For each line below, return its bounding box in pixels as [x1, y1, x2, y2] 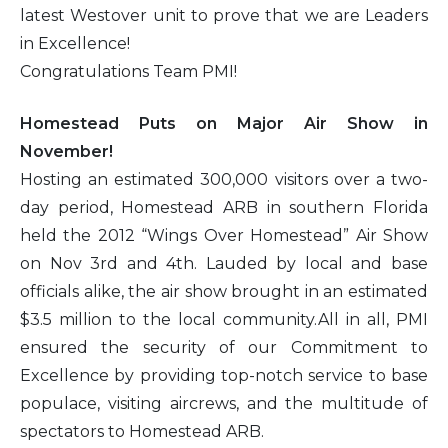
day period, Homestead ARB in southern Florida [20, 197, 428, 217]
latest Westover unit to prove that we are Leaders [20, 5, 428, 25]
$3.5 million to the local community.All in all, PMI [20, 309, 428, 329]
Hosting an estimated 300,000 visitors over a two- [20, 169, 428, 189]
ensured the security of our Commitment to [20, 337, 428, 357]
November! [20, 141, 113, 161]
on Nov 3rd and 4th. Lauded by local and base [20, 253, 428, 273]
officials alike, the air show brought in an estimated [20, 281, 428, 301]
